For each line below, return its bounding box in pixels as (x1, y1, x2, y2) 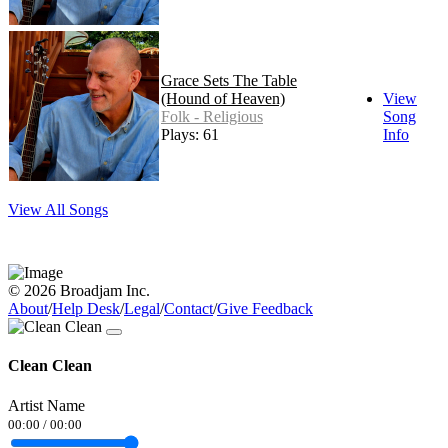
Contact (164, 300, 213, 318)
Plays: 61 (161, 126, 219, 144)
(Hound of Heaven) (161, 90, 285, 108)
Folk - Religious (161, 108, 263, 126)
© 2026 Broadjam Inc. (8, 282, 150, 300)
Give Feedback (217, 300, 313, 318)
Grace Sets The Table (161, 72, 297, 90)
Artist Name (8, 396, 85, 414)
